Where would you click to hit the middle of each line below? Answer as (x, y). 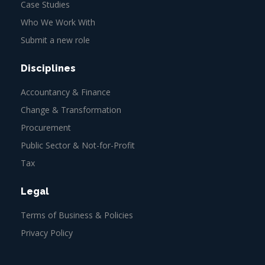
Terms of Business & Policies (77, 215)
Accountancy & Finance (66, 92)
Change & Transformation (71, 109)
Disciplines (48, 68)
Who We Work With (58, 22)
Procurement (46, 127)
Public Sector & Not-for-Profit (78, 145)
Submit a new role (55, 40)
